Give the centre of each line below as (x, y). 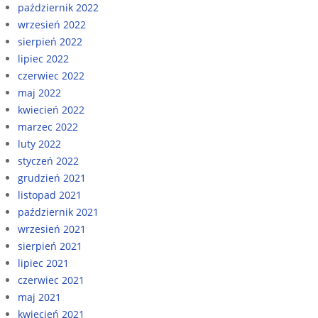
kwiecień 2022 (51, 109)
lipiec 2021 (43, 263)
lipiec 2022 (43, 58)
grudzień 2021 (52, 177)
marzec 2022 (48, 126)
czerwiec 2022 (51, 75)
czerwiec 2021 (51, 280)
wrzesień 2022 (52, 24)
